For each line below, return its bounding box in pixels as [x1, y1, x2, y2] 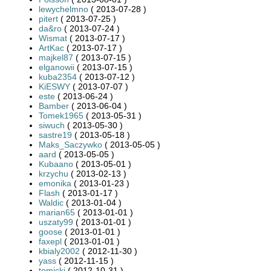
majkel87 [39, 52, 73, 62]
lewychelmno [39, 4, 88, 14]
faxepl [39, 236, 62, 246]
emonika [39, 178, 71, 188]
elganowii [39, 62, 74, 72]
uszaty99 [39, 217, 73, 227]
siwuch [39, 120, 65, 130]
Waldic [39, 197, 64, 207]
